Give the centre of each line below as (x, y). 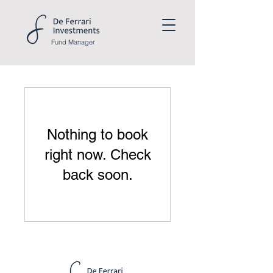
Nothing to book (97, 134)
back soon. (97, 175)
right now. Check (97, 154)
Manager (82, 42)
